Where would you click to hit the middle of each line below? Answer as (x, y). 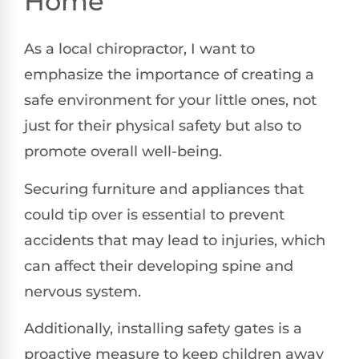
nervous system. (83, 291)
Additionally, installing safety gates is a (163, 329)
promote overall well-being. (123, 152)
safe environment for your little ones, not (170, 101)
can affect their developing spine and (159, 266)
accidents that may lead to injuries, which (175, 240)
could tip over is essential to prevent (154, 214)
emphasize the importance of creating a (169, 75)
